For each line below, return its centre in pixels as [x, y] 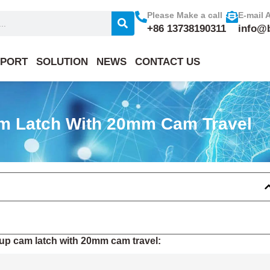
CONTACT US [167, 62]
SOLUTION [62, 62]
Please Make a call [184, 15]
